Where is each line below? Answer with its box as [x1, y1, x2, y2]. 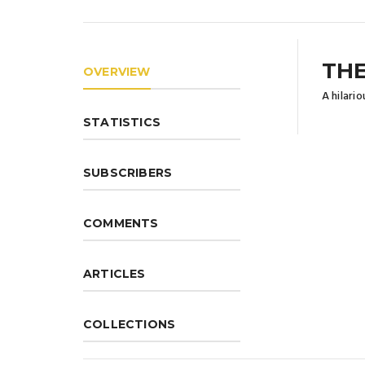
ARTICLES [83, 266, 146, 281]
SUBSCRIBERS [83, 165, 173, 180]
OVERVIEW [83, 64, 151, 79]
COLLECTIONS [83, 316, 176, 332]
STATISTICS [83, 114, 161, 130]
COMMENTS [83, 215, 159, 231]
